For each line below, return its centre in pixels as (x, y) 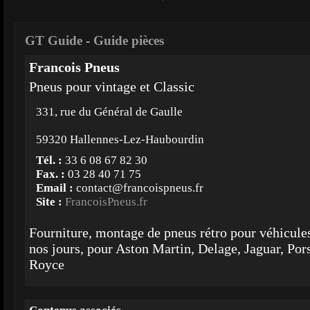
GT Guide (54, 40)
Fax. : (52, 174)
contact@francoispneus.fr (140, 188)
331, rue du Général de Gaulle (109, 112)
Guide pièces (129, 40)
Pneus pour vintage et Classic (112, 86)
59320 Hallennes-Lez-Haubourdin (120, 139)
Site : (51, 202)
